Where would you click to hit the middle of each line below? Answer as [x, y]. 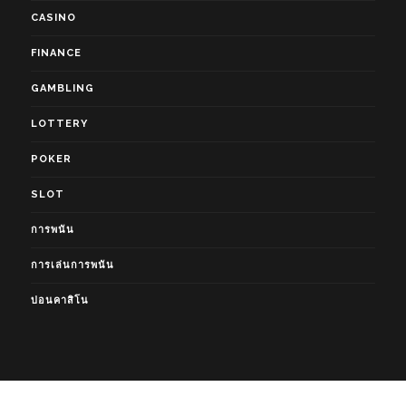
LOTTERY [59, 124]
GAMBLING [62, 89]
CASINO [53, 18]
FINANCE [56, 53]
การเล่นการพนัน [72, 266]
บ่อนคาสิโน [59, 301]
